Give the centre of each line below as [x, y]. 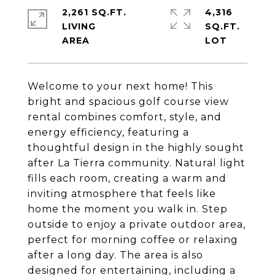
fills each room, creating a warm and [127, 178]
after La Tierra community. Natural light [137, 163]
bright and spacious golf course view [128, 102]
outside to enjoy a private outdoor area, [137, 224]
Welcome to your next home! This [120, 86]
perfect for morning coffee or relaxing [133, 240]
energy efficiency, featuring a [108, 132]
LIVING [79, 26]
